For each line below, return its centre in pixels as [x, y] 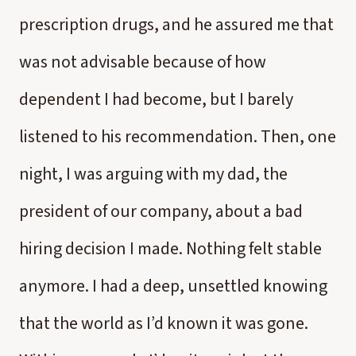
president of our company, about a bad [161, 211]
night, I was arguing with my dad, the [153, 174]
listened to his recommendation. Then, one [178, 137]
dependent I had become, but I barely [156, 99]
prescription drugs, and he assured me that [176, 25]
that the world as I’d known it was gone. [164, 323]
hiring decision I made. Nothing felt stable [170, 249]
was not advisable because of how [143, 62]
